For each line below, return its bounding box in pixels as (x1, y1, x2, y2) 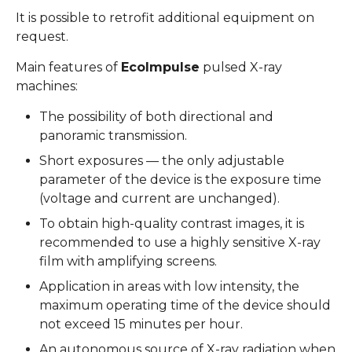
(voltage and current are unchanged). (39, 191, 280, 207)
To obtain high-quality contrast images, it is (39, 216, 304, 232)
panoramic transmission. (39, 128, 187, 144)
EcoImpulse (121, 60, 200, 75)
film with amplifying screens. (39, 254, 217, 269)
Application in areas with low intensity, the (39, 279, 299, 295)
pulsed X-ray (200, 60, 282, 75)
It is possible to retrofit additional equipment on (16, 10, 314, 26)
